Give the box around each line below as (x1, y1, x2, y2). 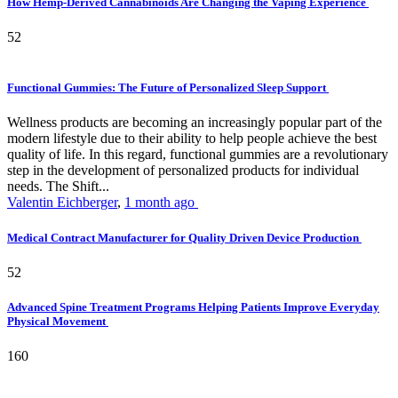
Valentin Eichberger (7, 195, 117, 211)
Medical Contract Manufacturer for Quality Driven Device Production (7, 230, 362, 244)
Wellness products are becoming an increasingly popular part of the (7, 115, 382, 131)
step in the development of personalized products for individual (7, 163, 359, 179)
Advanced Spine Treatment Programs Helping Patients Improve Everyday (7, 299, 379, 314)
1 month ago (124, 195, 198, 211)
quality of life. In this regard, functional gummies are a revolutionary (7, 147, 388, 163)
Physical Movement (7, 314, 108, 328)
